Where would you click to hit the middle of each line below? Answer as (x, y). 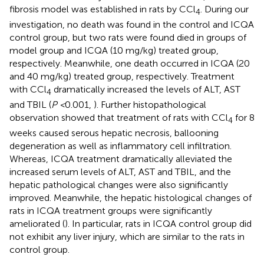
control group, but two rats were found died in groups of (128, 38)
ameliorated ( (37, 224)
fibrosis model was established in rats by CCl (103, 9)
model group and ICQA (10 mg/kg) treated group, (114, 51)
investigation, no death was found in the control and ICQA (132, 25)
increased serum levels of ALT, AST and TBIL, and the (120, 172)
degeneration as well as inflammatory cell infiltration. (121, 146)
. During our (225, 9)
